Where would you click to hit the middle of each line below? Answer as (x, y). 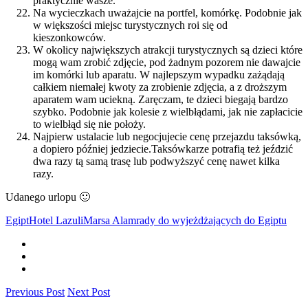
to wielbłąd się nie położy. (89, 124)
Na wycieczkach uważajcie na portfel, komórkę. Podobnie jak (167, 12)
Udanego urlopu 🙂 (48, 197)
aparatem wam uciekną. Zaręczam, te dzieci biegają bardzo (161, 99)
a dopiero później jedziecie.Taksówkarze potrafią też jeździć (163, 148)
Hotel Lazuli (56, 220)
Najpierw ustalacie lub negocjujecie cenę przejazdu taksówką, (167, 136)
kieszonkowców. (69, 37)
